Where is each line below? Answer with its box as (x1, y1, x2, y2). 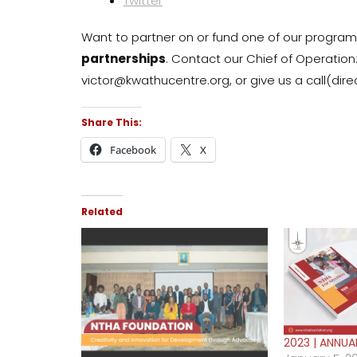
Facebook (110, 143, 156, 158)
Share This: (81, 116, 142, 130)
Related (81, 205, 123, 219)
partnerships (81, 50, 166, 68)
